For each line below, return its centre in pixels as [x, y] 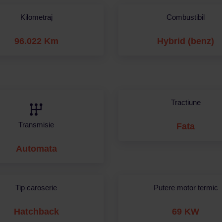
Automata [36, 148]
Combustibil [186, 17]
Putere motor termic [186, 187]
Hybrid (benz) [186, 41]
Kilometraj [36, 17]
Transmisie [36, 124]
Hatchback [36, 211]
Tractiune [186, 102]
